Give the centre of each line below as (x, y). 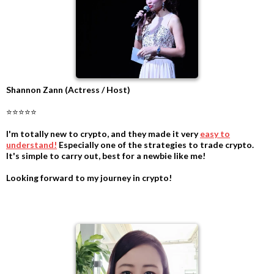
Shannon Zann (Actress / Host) (68, 89)
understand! (31, 144)
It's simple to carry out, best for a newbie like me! (106, 155)
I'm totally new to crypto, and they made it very (103, 133)
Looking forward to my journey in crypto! (89, 177)
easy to (215, 133)
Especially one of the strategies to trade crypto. (155, 144)
